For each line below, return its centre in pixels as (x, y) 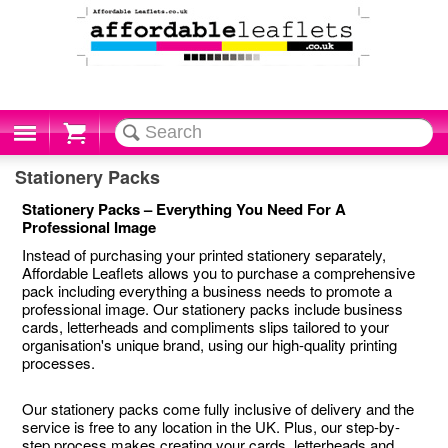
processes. (59, 362)
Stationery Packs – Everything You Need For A (184, 209)
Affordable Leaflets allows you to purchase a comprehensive (219, 272)
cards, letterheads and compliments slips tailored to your (206, 326)
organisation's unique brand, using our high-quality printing (210, 344)
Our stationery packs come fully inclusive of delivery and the (218, 408)
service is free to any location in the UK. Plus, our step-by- (211, 426)
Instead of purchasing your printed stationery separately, (204, 254)
